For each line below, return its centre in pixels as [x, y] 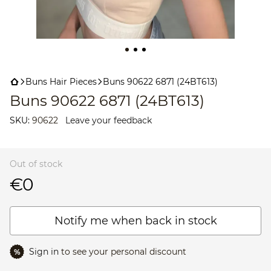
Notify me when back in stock [135, 221]
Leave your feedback [109, 120]
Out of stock [36, 164]
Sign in [44, 252]
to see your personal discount [122, 252]
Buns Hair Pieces [61, 82]
